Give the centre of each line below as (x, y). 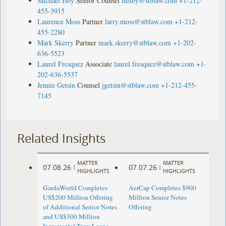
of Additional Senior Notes (80, 207)
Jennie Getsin (56, 85)
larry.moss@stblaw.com (139, 21)
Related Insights (62, 138)
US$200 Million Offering (78, 197)
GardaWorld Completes (75, 188)
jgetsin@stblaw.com (131, 85)
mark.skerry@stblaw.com (135, 42)
